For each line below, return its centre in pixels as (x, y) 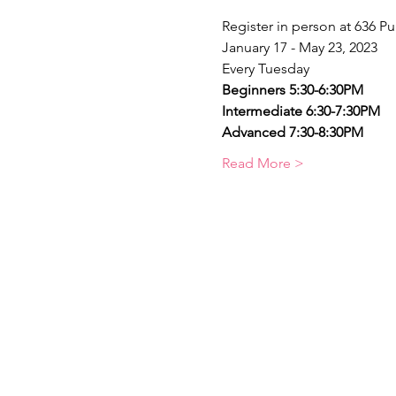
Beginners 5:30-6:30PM (299, 90)
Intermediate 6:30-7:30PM (301, 111)
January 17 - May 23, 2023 (299, 47)
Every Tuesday (265, 69)
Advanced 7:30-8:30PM (292, 132)
